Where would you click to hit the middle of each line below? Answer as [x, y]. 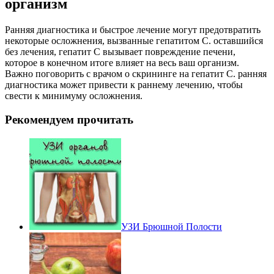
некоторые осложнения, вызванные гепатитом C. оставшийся [134, 41]
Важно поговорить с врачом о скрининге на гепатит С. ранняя [136, 74]
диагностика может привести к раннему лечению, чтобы [124, 85]
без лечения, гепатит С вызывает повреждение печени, [120, 52]
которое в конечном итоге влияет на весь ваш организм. [122, 63]
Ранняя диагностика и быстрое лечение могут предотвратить [133, 30]
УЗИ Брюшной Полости [172, 226]
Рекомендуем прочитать [69, 119]
